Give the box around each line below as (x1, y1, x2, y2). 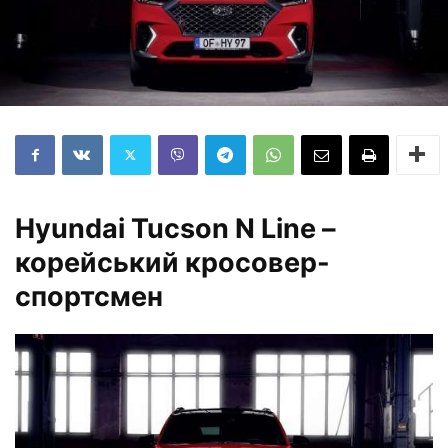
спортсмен (15, 279, 163, 313)
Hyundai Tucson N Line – (15, 211, 336, 245)
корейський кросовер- (15, 245, 330, 279)
